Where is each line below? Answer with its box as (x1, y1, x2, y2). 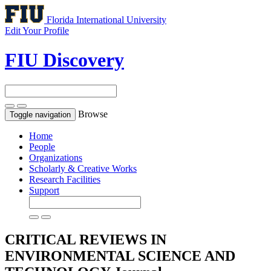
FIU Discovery (5, 49, 124, 71)
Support (29, 184, 59, 195)
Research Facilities (29, 174, 100, 184)
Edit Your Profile (5, 25, 69, 36)
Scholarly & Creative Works (29, 163, 137, 174)
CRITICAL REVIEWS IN (5, 231, 166, 247)
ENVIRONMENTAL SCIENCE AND (5, 247, 235, 264)
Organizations (29, 152, 82, 163)
